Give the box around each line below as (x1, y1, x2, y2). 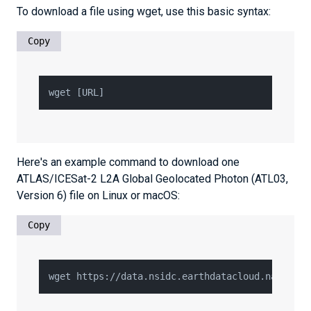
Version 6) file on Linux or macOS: (17, 189, 180, 202)
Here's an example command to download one (17, 155, 239, 169)
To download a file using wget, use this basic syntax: (17, 5, 271, 18)
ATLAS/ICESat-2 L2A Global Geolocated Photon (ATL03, (17, 172, 288, 185)
